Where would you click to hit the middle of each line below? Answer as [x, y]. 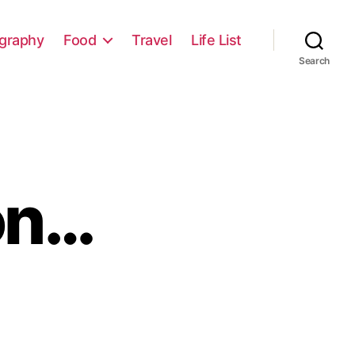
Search [314, 61]
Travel [152, 40]
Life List [216, 40]
